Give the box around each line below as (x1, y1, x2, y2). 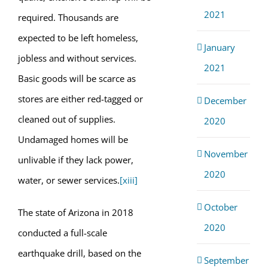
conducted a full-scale (18, 227, 107, 239)
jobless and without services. (18, 52, 139, 64)
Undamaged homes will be (18, 133, 128, 145)
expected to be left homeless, (18, 32, 138, 44)
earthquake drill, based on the (18, 247, 141, 259)
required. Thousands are (18, 11, 118, 23)
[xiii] (120, 174, 138, 186)
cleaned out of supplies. (18, 113, 115, 125)
